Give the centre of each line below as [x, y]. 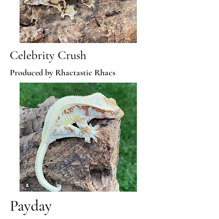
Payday [31, 206]
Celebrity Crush [48, 55]
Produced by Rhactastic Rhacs [63, 72]
